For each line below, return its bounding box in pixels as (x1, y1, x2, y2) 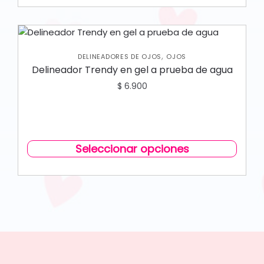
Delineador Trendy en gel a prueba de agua (31, 62, 233, 77)
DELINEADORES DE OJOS (77, 51, 161, 61)
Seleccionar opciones (75, 141, 189, 156)
